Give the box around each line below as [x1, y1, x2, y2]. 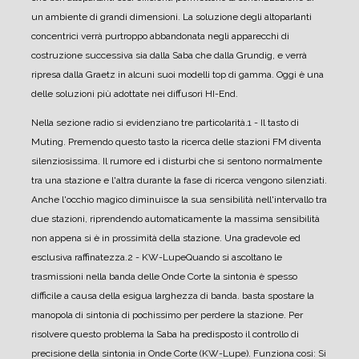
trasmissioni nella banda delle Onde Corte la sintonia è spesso [31, 271, 297, 283]
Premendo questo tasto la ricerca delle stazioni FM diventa [66, 136, 321, 148]
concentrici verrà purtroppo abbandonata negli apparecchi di [31, 30, 289, 42]
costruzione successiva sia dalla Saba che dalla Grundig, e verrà [31, 50, 307, 62]
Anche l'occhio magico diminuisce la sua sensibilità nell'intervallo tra [31, 194, 327, 206]
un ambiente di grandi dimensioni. [31, 11, 180, 23]
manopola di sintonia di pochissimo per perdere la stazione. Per [31, 309, 303, 321]
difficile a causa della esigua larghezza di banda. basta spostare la [31, 290, 314, 302]
